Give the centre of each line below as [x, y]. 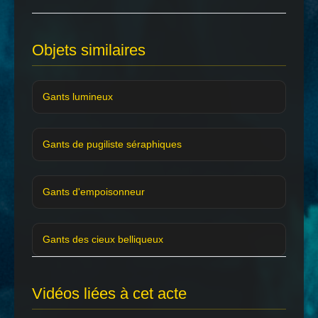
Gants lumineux [78, 96]
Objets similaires [89, 50]
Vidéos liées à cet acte [109, 293]
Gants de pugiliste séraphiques [112, 144]
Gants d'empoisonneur [94, 191]
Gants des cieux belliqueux [103, 239]
